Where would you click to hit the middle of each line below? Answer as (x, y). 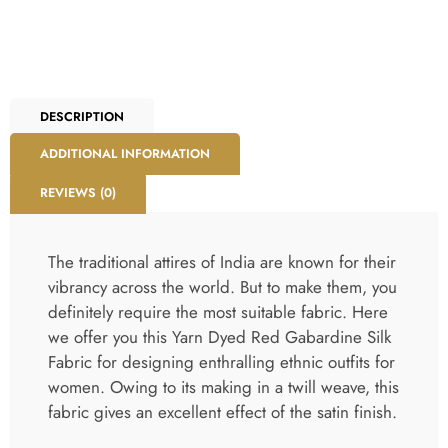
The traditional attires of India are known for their (222, 262)
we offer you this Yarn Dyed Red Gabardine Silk (219, 337)
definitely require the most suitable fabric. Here (218, 312)
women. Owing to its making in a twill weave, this (223, 387)
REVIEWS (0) (78, 193)
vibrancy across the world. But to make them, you (222, 287)
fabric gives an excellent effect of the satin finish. (222, 412)
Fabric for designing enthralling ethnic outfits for (221, 362)
